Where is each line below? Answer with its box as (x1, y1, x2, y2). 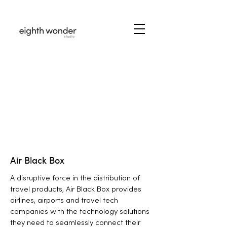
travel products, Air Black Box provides (10, 186, 141, 193)
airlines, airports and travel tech (10, 197, 118, 204)
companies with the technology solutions (10, 208, 149, 215)
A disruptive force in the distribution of (10, 175, 140, 182)
